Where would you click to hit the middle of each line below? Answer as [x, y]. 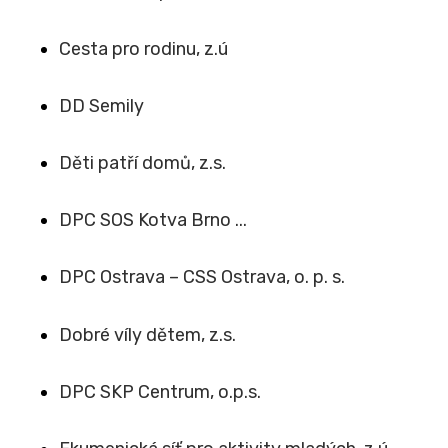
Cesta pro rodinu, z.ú [143, 48]
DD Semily [101, 105]
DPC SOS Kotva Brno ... [152, 220]
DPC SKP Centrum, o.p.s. [159, 391]
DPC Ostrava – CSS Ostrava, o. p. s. [201, 277]
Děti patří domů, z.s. [142, 162]
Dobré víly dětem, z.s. [147, 334]
